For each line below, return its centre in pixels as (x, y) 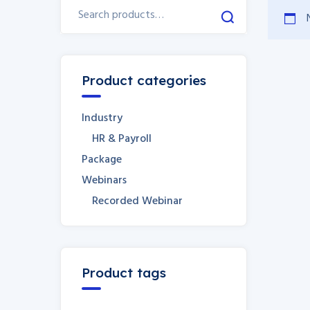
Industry (102, 118)
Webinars (104, 181)
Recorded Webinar (137, 201)
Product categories (144, 80)
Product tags (124, 273)
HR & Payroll (122, 139)
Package (102, 160)
